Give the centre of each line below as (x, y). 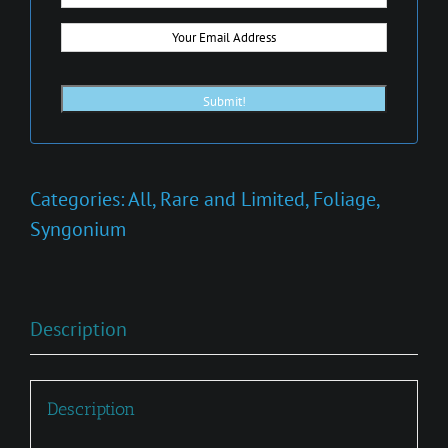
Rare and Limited (232, 198)
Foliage (344, 198)
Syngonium (78, 228)
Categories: (79, 198)
